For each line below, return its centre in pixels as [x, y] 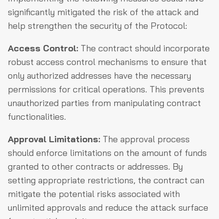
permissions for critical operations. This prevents [106, 89]
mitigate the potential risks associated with [94, 194]
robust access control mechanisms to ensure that [107, 62]
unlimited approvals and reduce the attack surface [108, 207]
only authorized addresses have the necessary [99, 75]
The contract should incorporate [144, 48]
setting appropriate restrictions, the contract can [106, 180]
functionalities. [37, 116]
